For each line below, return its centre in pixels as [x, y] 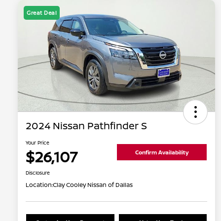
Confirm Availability [162, 152]
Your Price [37, 143]
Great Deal [42, 13]
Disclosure [38, 173]
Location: [39, 185]
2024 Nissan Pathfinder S [86, 126]
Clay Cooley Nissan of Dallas [93, 185]
